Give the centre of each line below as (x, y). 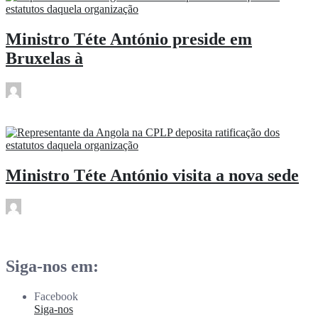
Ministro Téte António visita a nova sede (152, 175)
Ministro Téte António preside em (129, 39)
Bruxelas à (44, 58)
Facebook (56, 297)
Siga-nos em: (52, 267)
